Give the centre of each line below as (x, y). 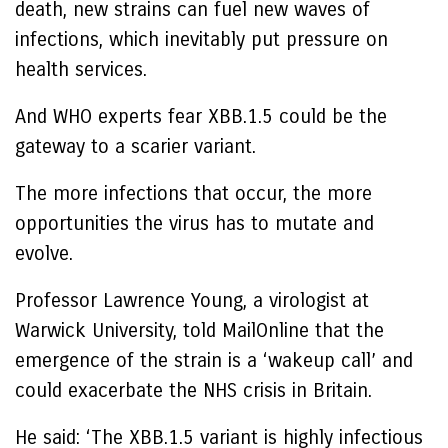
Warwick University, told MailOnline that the (199, 330)
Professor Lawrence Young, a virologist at (192, 300)
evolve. (44, 253)
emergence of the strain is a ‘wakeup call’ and (214, 360)
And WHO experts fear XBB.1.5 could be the (201, 116)
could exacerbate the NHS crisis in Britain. (193, 390)
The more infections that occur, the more (193, 193)
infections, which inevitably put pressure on (201, 39)
